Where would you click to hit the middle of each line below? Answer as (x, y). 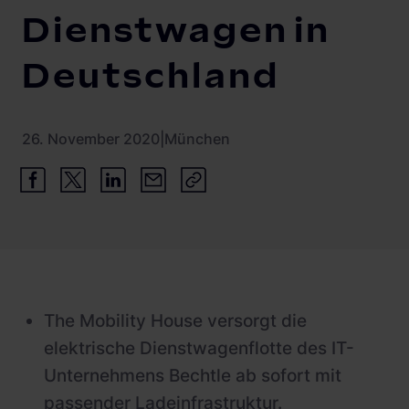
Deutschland (151, 77)
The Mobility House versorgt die (175, 321)
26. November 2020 (91, 139)
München (197, 139)
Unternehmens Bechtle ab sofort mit (193, 376)
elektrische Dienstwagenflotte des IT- (199, 348)
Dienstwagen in (177, 31)
